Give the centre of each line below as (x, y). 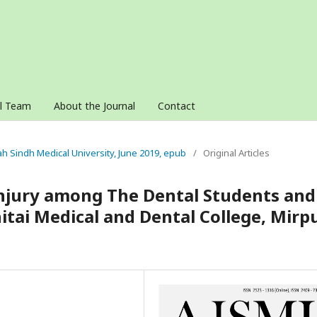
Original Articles (236, 153)
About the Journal (94, 106)
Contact (177, 106)
